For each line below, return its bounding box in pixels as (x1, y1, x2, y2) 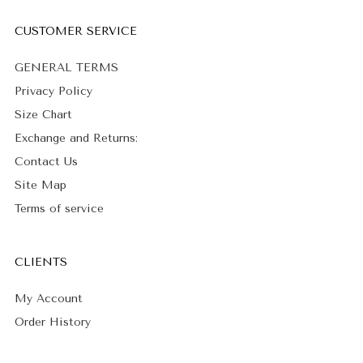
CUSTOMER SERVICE (15, 23, 137, 38)
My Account (15, 291, 83, 305)
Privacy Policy (15, 83, 92, 98)
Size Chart (15, 107, 72, 122)
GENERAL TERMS (15, 60, 118, 75)
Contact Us (15, 154, 78, 169)
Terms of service (15, 201, 104, 216)
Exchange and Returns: (15, 130, 138, 145)
